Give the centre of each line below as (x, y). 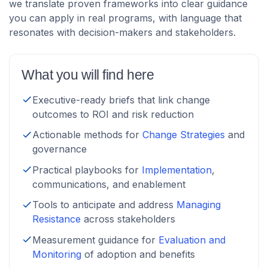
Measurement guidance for (95, 240)
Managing (199, 205)
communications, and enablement (109, 184)
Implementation (177, 170)
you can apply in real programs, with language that (125, 18)
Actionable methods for (87, 135)
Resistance (57, 219)
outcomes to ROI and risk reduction (113, 114)
